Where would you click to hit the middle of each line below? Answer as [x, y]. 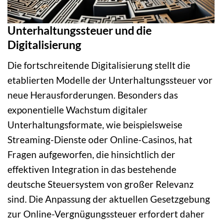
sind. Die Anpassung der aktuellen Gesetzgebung [109, 199]
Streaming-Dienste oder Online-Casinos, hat [100, 139]
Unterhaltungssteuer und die [80, 30]
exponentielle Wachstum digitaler [78, 110]
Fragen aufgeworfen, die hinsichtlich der [91, 154]
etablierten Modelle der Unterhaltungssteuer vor [110, 80]
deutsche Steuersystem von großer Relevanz [101, 184]
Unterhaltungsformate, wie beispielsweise [95, 124]
